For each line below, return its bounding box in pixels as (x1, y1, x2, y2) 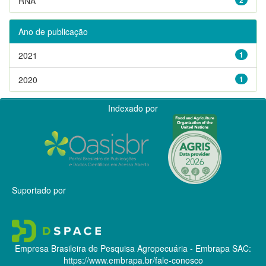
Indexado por (108, 102, 158, 114)
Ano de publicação (18, 25, 88, 37)
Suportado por (12, 183, 66, 196)
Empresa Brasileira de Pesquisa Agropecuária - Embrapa (15, 242, 230, 254)
